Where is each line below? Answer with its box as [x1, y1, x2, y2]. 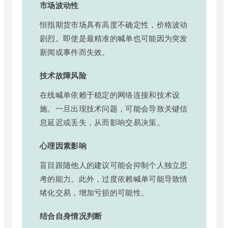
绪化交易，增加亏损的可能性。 [40, 186, 149, 197]
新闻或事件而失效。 [40, 46, 110, 57]
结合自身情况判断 [40, 210, 102, 221]
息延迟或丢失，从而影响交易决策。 [40, 116, 164, 127]
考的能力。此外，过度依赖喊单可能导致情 [40, 173, 188, 184]
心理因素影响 [40, 139, 87, 151]
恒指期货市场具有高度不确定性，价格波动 [40, 18, 188, 30]
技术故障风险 [40, 69, 87, 81]
